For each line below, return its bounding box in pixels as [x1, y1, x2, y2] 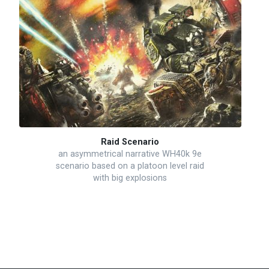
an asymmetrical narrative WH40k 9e [58, 149, 202, 159]
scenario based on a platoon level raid [56, 161, 204, 171]
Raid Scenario [101, 137, 159, 147]
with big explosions [93, 173, 167, 183]
